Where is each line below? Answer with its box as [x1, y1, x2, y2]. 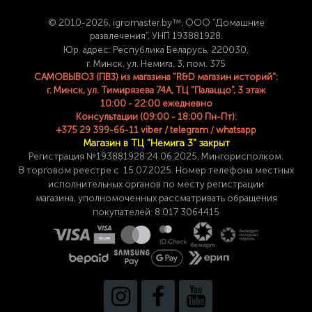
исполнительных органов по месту [48, 178, 207, 189]
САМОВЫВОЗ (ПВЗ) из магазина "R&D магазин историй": [34, 71, 278, 82]
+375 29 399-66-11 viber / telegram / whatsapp [56, 124, 256, 135]
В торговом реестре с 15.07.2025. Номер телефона [18, 164, 255, 175]
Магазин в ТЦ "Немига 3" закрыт [82, 137, 230, 149]
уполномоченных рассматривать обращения [77, 192, 277, 203]
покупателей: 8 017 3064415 [93, 206, 219, 217]
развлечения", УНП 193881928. [89, 30, 223, 41]
